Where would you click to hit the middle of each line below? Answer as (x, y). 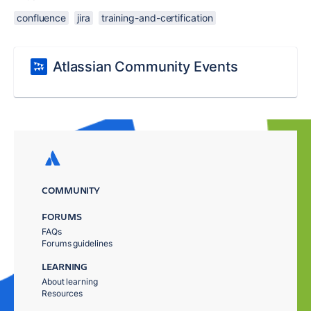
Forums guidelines (77, 243)
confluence (42, 18)
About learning (70, 281)
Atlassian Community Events (145, 67)
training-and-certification (157, 18)
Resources (62, 293)
